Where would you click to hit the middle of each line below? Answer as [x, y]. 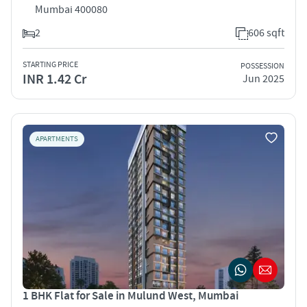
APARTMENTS [57, 139]
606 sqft [266, 33]
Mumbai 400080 [71, 9]
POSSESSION [262, 66]
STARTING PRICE [50, 64]
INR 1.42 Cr [54, 79]
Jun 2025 [263, 79]
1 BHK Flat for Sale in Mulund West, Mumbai [131, 296]
